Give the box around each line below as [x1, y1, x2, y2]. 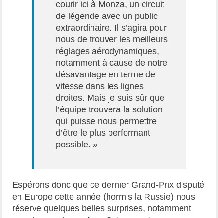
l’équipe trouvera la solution [56, 104, 163, 114]
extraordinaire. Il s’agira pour [56, 22, 167, 33]
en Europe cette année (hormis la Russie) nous [12, 191, 196, 201]
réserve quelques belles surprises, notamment [12, 203, 192, 213]
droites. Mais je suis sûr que [56, 92, 165, 103]
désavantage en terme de [56, 69, 156, 79]
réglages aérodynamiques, [56, 46, 160, 56]
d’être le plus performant [56, 127, 151, 138]
